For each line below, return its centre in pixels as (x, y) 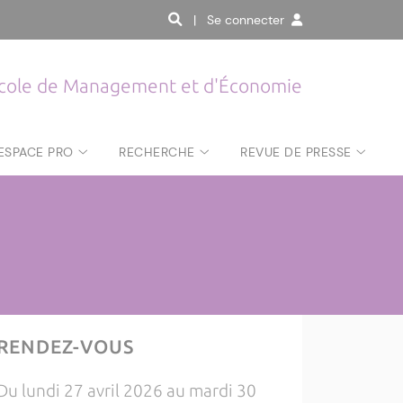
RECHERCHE (157, 152)
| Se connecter (242, 20)
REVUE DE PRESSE (296, 152)
